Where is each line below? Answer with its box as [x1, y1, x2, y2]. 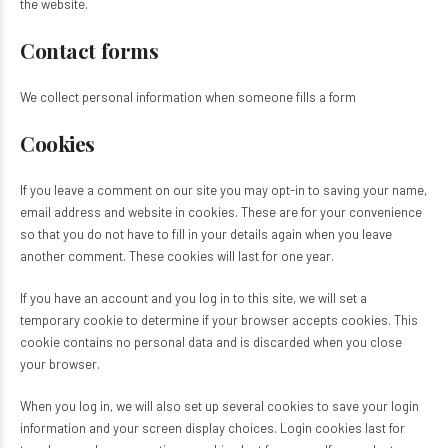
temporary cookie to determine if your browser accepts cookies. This [20, 312, 418, 328]
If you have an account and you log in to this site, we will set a [20, 290, 367, 306]
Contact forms [20, 36, 159, 64]
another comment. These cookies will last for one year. [20, 248, 334, 264]
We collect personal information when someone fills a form [20, 89, 356, 105]
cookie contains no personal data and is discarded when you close [20, 334, 402, 350]
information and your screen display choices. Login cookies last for [20, 420, 405, 436]
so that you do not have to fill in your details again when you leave [20, 226, 392, 242]
